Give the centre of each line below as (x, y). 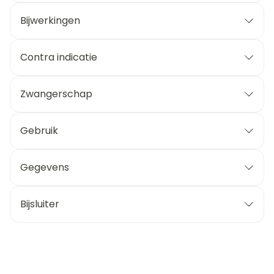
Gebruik (39, 131)
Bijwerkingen (50, 20)
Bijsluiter (40, 204)
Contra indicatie (59, 57)
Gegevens (45, 167)
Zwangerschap (56, 94)
